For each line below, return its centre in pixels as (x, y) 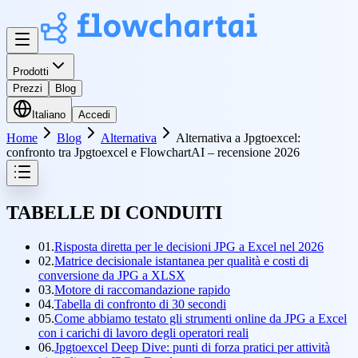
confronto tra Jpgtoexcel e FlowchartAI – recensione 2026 (153, 152)
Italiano (49, 115)
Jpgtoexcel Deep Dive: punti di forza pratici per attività (192, 347)
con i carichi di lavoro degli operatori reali (143, 332)
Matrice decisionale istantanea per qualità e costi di (181, 261)
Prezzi (28, 88)
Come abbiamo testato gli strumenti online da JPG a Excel (201, 318)
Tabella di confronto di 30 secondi (140, 304)
